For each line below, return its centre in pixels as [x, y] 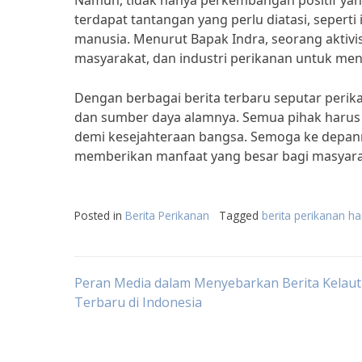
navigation [147, 333]
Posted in [100, 215]
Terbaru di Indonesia [138, 302]
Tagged [240, 215]
